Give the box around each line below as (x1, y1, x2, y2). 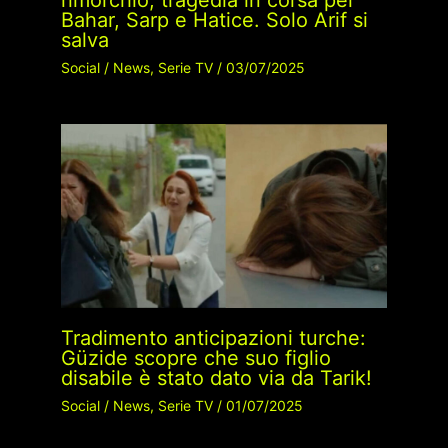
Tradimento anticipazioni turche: (60, 325, 366, 350)
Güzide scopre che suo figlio (60, 345, 331, 370)
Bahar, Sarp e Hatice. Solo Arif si (60, 8, 368, 33)
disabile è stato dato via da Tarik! (60, 365, 372, 390)
